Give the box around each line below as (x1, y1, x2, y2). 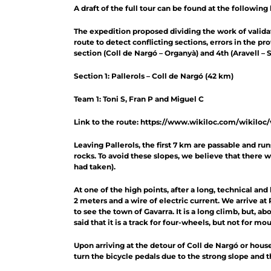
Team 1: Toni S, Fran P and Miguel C (74, 94, 204, 104)
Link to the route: (74, 117, 140, 127)
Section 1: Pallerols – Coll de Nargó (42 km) (74, 71, 233, 81)
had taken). (74, 162, 116, 172)
